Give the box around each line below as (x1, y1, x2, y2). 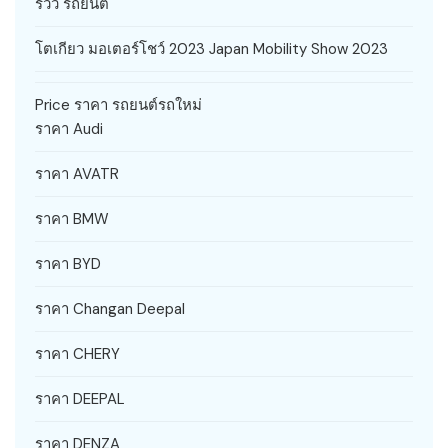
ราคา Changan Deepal (35, 298, 185, 319)
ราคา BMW (35, 208, 109, 229)
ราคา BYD (35, 253, 101, 274)
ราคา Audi (35, 118, 103, 139)
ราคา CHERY (35, 343, 120, 364)
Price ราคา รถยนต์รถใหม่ (35, 94, 202, 115)
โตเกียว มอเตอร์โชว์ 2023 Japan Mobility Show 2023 (35, 38, 388, 59)
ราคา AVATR (35, 163, 119, 184)
